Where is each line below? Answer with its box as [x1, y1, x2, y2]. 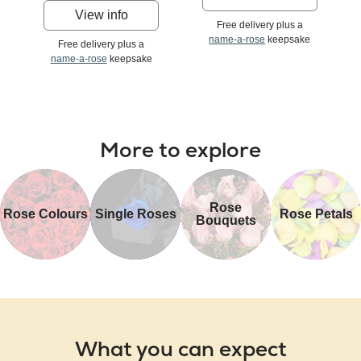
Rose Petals [279, 207, 353, 222]
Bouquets [195, 214, 256, 228]
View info [74, 8, 128, 23]
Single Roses [94, 207, 176, 222]
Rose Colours [2, 207, 88, 222]
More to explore [100, 136, 261, 164]
